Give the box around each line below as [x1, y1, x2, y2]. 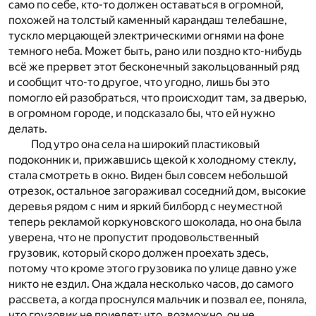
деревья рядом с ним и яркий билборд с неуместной [8, 200, 282, 214]
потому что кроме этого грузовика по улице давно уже [8, 262, 297, 276]
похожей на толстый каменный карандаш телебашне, [8, 13, 287, 28]
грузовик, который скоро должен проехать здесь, [8, 246, 269, 260]
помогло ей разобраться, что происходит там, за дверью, [8, 91, 307, 105]
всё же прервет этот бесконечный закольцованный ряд [8, 60, 299, 74]
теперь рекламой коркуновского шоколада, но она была [8, 215, 301, 229]
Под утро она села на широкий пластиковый [31, 138, 260, 152]
